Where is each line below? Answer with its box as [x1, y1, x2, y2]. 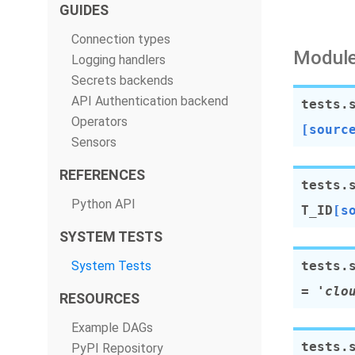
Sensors [71, 135, 116, 150]
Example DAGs [71, 320, 153, 335]
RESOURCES [59, 290, 139, 307]
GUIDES [59, 2, 109, 18]
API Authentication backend [71, 94, 228, 109]
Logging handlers [71, 52, 166, 67]
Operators [71, 114, 128, 129]
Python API [71, 197, 136, 212]
